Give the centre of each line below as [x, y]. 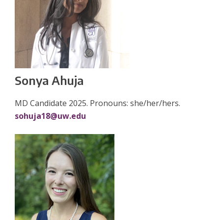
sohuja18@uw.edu [50, 116]
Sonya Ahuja [49, 80]
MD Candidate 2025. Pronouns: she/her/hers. [97, 103]
